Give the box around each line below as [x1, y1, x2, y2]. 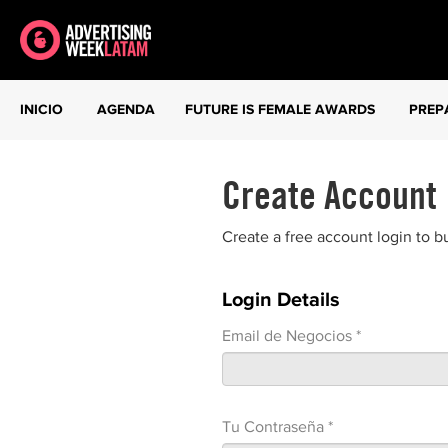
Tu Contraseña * [222, 418, 333, 435]
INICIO [20, 102, 63, 117]
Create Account [222, 172, 437, 218]
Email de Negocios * [222, 327, 361, 344]
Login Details [222, 288, 340, 310]
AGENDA [97, 102, 155, 117]
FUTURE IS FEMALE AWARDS [185, 102, 375, 117]
